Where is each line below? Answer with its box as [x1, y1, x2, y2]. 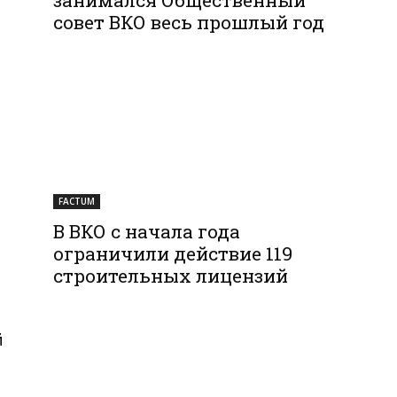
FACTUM [58, 194, 96, 207]
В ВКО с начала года [53, 218, 241, 244]
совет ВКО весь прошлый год [53, 9, 325, 35]
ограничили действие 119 [53, 240, 293, 266]
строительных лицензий [53, 262, 289, 288]
